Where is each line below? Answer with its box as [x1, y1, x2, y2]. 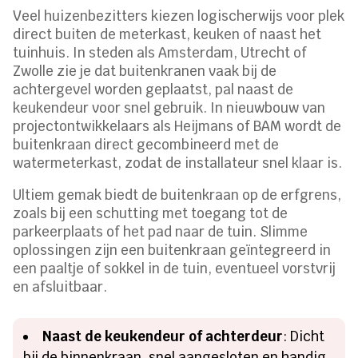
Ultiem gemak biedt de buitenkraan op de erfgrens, [13, 185, 342, 204]
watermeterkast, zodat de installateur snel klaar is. [13, 153, 343, 172]
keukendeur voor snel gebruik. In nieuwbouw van [13, 98, 326, 117]
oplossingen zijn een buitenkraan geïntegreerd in [13, 241, 332, 259]
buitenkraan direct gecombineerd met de [13, 135, 280, 153]
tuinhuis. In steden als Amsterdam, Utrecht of [13, 43, 308, 62]
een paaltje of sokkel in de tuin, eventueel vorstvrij [13, 259, 336, 277]
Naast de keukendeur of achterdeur [42, 327, 284, 345]
